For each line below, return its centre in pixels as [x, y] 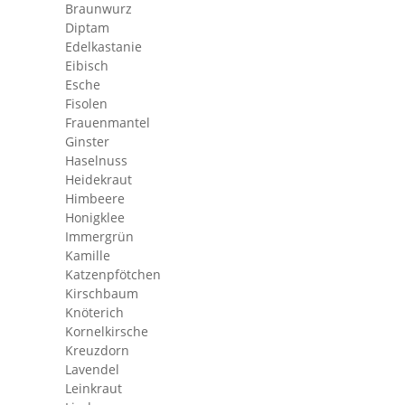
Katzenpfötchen [113, 274]
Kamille [88, 255]
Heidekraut [99, 179]
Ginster [87, 141]
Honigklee [95, 217]
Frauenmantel [108, 122]
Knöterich [94, 312]
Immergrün [99, 236]
